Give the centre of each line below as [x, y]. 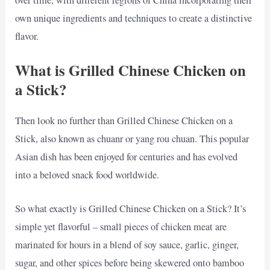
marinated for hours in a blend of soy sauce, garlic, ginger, [127, 245]
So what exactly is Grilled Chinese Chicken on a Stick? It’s [131, 209]
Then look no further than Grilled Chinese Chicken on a [124, 121]
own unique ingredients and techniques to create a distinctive [134, 18]
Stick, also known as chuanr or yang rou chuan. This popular [132, 139]
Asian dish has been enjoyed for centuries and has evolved [127, 157]
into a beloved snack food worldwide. [87, 175]
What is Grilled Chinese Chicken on [131, 71]
